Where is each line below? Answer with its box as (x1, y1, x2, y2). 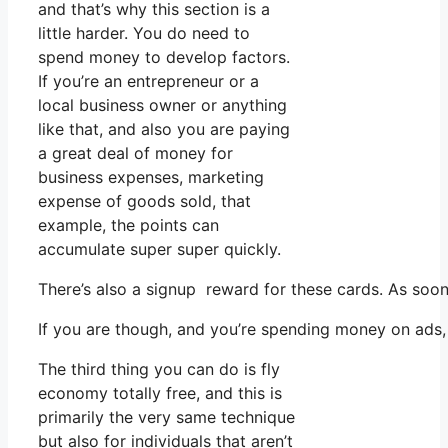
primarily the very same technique (38, 406, 295, 427)
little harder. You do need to (38, 22, 250, 43)
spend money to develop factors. (38, 46, 290, 67)
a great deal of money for (38, 142, 233, 163)
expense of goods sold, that (38, 190, 251, 211)
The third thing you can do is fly (38, 358, 280, 379)
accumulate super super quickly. (38, 238, 281, 259)
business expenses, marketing (38, 166, 264, 187)
